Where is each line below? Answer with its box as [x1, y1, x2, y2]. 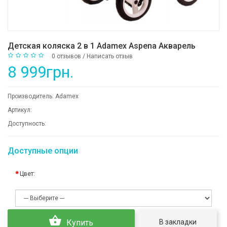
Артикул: [8, 106, 32, 113]
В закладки [159, 217, 197, 226]
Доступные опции [8, 146, 78, 156]
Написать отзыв [87, 53, 133, 60]
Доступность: [8, 120, 46, 127]
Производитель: [8, 93, 55, 100]
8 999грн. [8, 63, 74, 82]
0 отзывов [52, 53, 81, 60]
